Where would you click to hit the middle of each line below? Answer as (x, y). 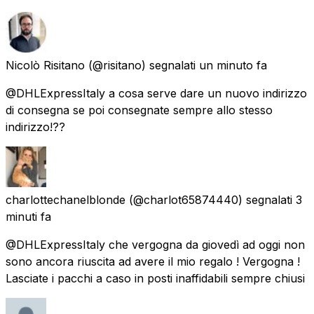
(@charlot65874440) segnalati (211, 199)
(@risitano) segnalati (142, 65)
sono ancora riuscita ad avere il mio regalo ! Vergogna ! (153, 261)
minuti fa (28, 216)
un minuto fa (233, 65)
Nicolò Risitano (45, 65)
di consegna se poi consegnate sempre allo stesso (139, 110)
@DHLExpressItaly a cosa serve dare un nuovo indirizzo (156, 93)
